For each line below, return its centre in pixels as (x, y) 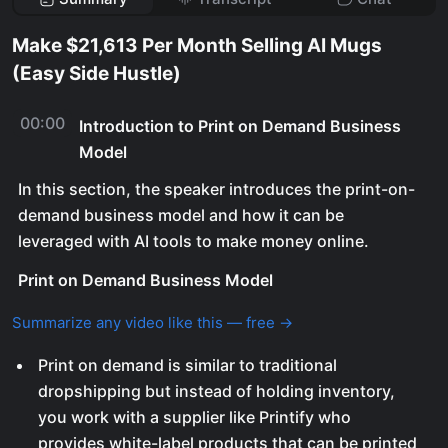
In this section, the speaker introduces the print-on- (216, 189)
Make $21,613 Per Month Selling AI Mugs (197, 45)
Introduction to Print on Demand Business (240, 126)
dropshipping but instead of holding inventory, (216, 391)
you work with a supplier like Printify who (194, 417)
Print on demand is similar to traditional (187, 365)
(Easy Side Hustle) (96, 73)
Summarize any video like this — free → (152, 322)
